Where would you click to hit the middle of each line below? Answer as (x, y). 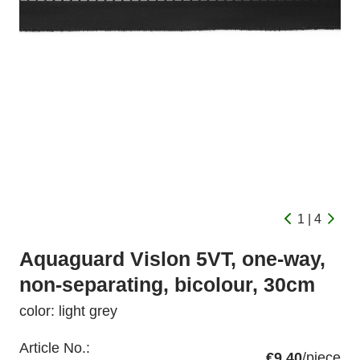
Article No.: (55, 348)
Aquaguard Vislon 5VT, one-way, (172, 260)
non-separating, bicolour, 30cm (167, 285)
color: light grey (68, 311)
